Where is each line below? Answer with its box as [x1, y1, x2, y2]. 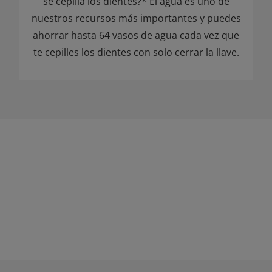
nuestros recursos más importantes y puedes [31, 12, 241, 25]
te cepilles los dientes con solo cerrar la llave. [33, 46, 239, 59]
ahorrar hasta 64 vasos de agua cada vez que [33, 29, 239, 42]
